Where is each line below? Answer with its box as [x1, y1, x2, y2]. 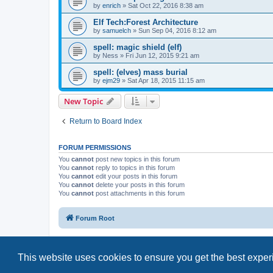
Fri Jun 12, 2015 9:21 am [126, 51, 199, 59]
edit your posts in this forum [94, 172, 177, 180]
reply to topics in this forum [94, 163, 175, 171]
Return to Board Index [69, 116, 142, 126]
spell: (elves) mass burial [93, 67, 188, 77]
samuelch [102, 26, 131, 34]
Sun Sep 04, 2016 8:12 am [138, 26, 216, 34]
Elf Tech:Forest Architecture [93, 17, 198, 27]
